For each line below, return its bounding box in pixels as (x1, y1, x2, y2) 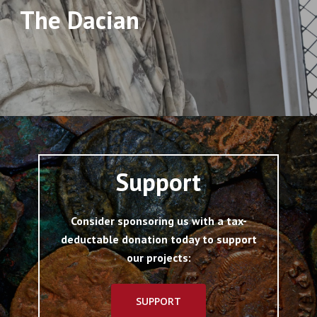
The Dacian (19, 3, 139, 36)
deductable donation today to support (60, 232, 257, 247)
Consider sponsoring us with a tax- (70, 214, 247, 229)
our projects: (126, 250, 191, 265)
